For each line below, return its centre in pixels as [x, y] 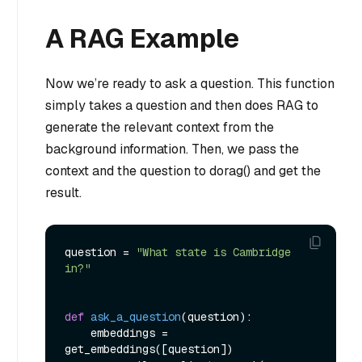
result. [63, 193]
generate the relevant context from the [160, 128]
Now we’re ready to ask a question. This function [190, 84]
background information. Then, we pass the [172, 149]
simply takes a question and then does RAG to [182, 106]
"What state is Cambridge [213, 252]
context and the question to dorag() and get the [183, 171]
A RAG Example [142, 39]
